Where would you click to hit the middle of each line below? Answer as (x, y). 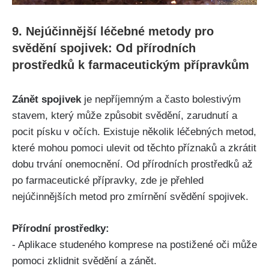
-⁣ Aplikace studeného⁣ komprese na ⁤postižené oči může (134, 244)
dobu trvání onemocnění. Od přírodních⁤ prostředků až (132, 165)
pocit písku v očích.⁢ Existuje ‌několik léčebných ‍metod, (134, 132)
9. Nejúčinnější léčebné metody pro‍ (113, 32)
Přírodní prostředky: (61, 228)
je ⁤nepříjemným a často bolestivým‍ (161, 100)
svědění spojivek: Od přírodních (104, 48)
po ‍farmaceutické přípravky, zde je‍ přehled (108, 181)
